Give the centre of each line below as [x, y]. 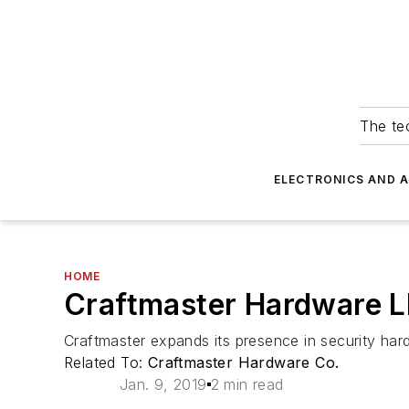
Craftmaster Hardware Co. [243, 362]
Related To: [106, 362]
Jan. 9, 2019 [163, 384]
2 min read [247, 384]
